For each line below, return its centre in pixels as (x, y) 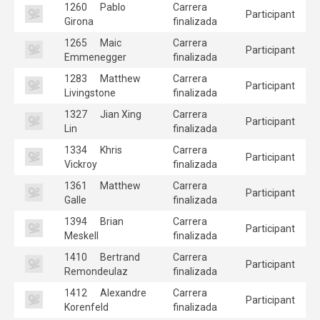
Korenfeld (86, 307)
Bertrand (119, 257)
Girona (79, 21)
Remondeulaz (96, 271)
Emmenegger (95, 57)
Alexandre (122, 292)
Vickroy (81, 164)
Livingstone (90, 92)
